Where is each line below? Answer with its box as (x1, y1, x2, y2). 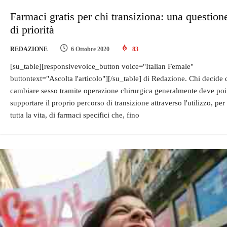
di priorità (10, 23, 54, 36)
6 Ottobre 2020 (71, 45, 109, 53)
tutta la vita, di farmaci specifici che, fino (10, 110, 139, 119)
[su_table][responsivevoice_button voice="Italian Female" (10, 62, 194, 70)
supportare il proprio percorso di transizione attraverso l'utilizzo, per (10, 98, 225, 107)
